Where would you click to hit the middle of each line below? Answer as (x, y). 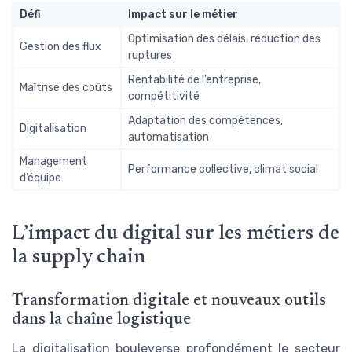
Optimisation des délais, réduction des (224, 38)
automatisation (169, 137)
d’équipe (40, 178)
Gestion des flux (60, 46)
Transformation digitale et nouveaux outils (169, 301)
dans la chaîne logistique (101, 320)
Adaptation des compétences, (205, 120)
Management (53, 161)
